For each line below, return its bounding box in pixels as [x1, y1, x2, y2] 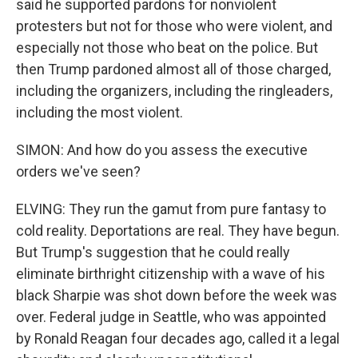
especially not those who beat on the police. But [16, 39, 318, 56]
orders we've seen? [16, 163, 141, 180]
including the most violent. [16, 104, 183, 121]
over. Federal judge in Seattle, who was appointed [16, 308, 326, 325]
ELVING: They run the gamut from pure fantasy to [16, 201, 326, 217]
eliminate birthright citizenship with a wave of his [16, 265, 325, 282]
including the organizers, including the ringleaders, [16, 82, 332, 99]
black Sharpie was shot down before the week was [16, 287, 337, 304]
